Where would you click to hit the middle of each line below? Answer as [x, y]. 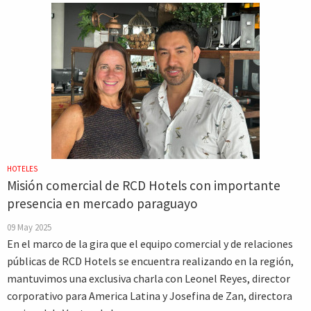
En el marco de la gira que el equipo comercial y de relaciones [150, 244]
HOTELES [22, 169]
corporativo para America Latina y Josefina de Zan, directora [150, 296]
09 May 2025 [29, 227]
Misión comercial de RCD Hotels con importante [144, 185]
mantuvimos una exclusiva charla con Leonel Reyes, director [149, 278]
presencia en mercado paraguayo [102, 203]
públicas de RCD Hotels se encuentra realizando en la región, [150, 261]
